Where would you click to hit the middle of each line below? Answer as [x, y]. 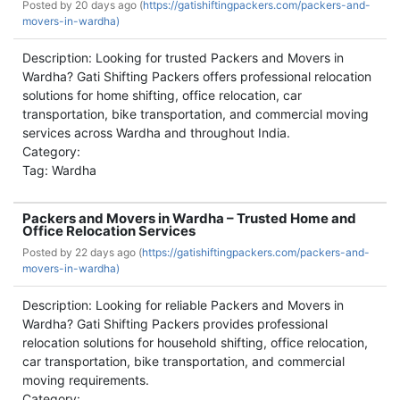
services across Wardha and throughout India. [156, 133]
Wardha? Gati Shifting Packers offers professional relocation [197, 76]
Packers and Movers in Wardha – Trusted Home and [189, 218]
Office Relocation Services [109, 231]
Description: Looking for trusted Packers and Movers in [183, 58]
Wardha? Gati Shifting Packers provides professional [175, 324]
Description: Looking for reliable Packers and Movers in [183, 305]
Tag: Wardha [59, 170]
